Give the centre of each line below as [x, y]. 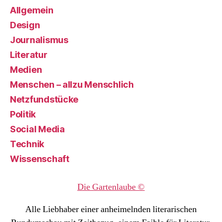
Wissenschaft [40, 159]
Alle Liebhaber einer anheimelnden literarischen [111, 209]
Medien [26, 70]
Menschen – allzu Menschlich [72, 84]
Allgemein [32, 10]
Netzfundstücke [44, 99]
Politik [23, 114]
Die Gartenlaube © [111, 187]
